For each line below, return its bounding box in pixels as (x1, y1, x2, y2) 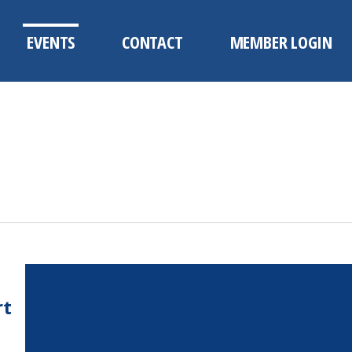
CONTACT (122, 30, 183, 53)
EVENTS (27, 30, 75, 53)
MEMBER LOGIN (229, 30, 332, 53)
